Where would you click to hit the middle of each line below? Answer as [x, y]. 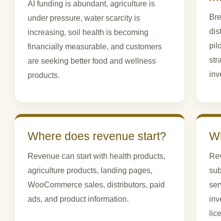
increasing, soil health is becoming [88, 32]
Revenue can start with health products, [96, 156]
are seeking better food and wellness [92, 61]
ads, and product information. [78, 199]
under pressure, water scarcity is [84, 18]
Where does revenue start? [97, 136]
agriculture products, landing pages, [90, 171]
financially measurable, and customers [95, 46]
